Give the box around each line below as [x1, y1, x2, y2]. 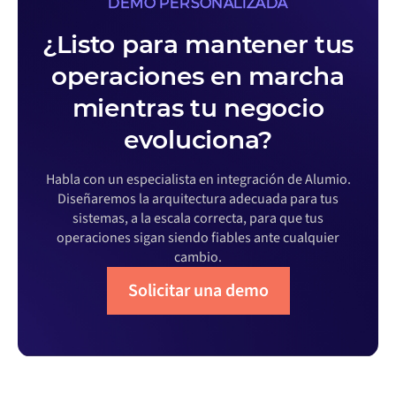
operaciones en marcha [51, 60, 345, 91]
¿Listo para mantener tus [42, 28, 354, 59]
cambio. [174, 247, 222, 267]
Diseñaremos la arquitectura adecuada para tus [57, 188, 339, 209]
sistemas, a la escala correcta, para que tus [72, 208, 324, 228]
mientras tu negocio [72, 92, 324, 123]
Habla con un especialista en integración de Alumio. [45, 169, 351, 189]
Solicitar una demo [127, 278, 269, 303]
